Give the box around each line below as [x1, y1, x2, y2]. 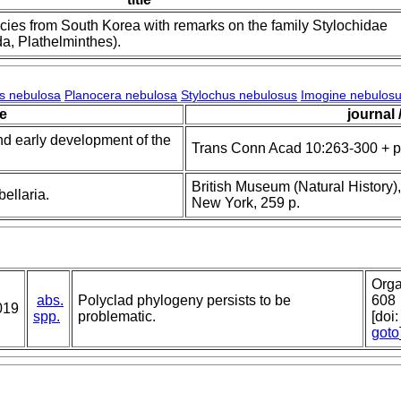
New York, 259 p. [192, 195, 300, 211]
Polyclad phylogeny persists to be [78, 293, 291, 309]
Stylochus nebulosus [181, 88, 297, 103]
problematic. [78, 309, 156, 325]
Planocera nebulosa [64, 88, 177, 103]
